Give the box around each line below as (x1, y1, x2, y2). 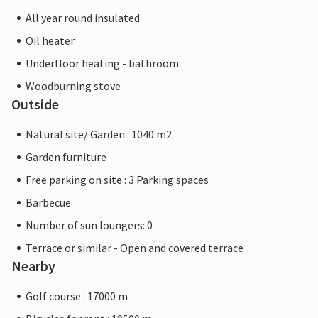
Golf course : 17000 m (26, 289, 128, 304)
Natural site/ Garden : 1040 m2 (26, 127, 172, 142)
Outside (11, 95, 59, 114)
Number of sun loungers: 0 (26, 218, 153, 233)
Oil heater (26, 33, 75, 48)
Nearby (11, 257, 55, 275)
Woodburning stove (26, 79, 121, 94)
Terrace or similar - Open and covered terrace (26, 241, 243, 256)
